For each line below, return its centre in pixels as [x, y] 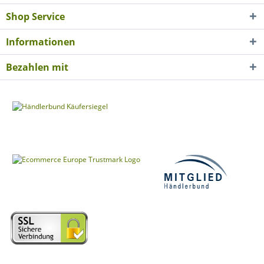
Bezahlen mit [37, 67]
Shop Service [35, 16]
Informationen [41, 42]
